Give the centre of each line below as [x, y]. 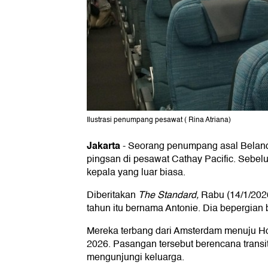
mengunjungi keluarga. [135, 258]
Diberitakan [112, 195]
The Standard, [168, 195]
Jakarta [103, 146]
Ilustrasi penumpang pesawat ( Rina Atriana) [159, 120]
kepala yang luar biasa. [136, 173]
